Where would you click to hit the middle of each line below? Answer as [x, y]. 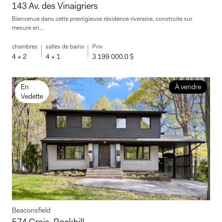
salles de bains [65, 47]
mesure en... [28, 28]
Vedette [32, 96]
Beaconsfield [31, 210]
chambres [25, 47]
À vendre [188, 87]
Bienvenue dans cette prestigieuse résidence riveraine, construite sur [102, 19]
